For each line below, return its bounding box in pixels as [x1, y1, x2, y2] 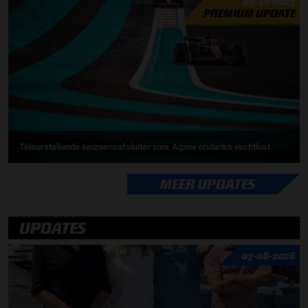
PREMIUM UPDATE [203, 7, 296, 20]
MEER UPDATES [160, 175, 256, 192]
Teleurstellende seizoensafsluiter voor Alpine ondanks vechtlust [19, 141, 270, 152]
